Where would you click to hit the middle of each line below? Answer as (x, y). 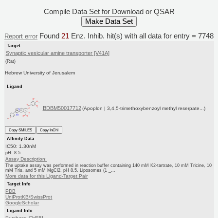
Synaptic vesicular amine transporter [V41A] (57, 53)
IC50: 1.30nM (21, 146)
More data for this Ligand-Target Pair (47, 176)
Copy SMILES (20, 130)
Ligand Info (20, 210)
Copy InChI (49, 130)
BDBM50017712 (62, 108)
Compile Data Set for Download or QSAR (109, 11)
